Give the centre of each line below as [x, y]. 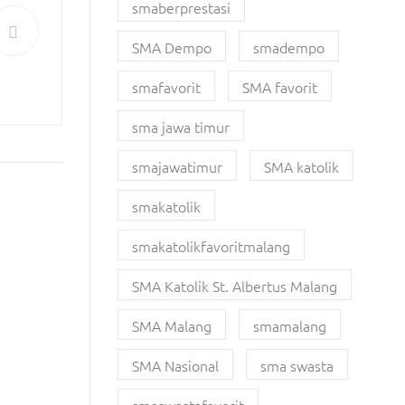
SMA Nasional [175, 365]
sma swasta [297, 365]
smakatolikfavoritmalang [211, 246]
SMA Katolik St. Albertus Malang [234, 286]
